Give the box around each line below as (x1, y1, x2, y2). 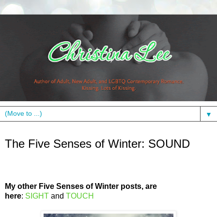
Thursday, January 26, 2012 (5, 131, 111, 138)
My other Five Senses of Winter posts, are (5, 182, 157, 190)
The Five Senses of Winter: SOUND (5, 137, 190, 151)
